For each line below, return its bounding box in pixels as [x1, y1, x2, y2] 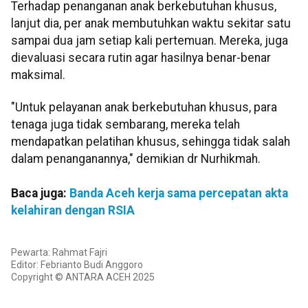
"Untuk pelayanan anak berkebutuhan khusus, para [11, 100, 277, 115]
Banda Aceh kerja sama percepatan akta [69, 186, 288, 201]
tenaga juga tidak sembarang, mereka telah [11, 118, 240, 132]
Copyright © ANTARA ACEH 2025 [11, 271, 155, 283]
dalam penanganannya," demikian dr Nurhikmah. [11, 152, 261, 166]
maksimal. [11, 67, 65, 82]
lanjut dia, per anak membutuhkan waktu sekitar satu [11, 16, 291, 30]
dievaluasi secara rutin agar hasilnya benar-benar [11, 50, 271, 65]
